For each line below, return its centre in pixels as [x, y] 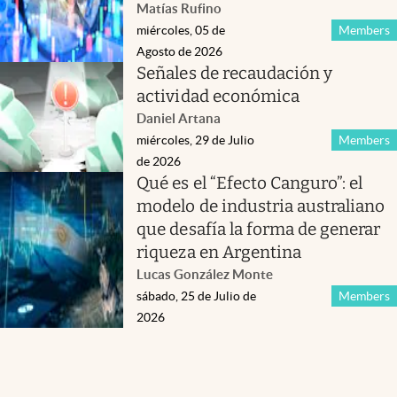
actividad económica [218, 96]
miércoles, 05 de [181, 30]
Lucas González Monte [205, 274]
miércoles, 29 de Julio [196, 140]
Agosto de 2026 [180, 51]
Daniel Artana [179, 118]
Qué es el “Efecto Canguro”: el [250, 183]
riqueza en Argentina [219, 252]
